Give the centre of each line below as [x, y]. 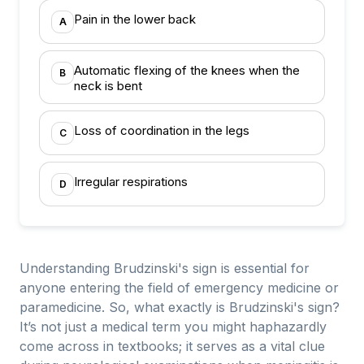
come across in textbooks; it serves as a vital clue [172, 346]
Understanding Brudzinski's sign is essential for [165, 268]
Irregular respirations [131, 182]
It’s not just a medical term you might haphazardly [173, 327]
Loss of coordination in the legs [162, 130]
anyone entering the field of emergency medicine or [179, 288]
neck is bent [108, 86]
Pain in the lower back [135, 19]
